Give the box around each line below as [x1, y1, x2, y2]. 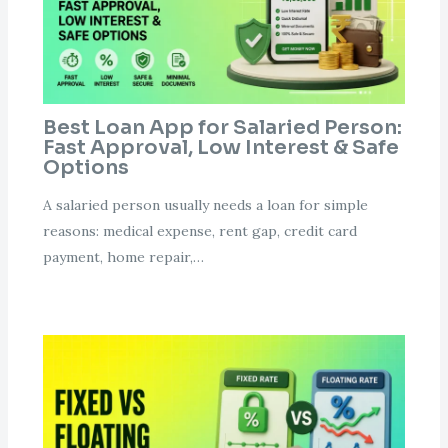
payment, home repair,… [42, 248, 204, 267]
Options [42, 155, 129, 181]
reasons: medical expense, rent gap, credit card [42, 222, 357, 241]
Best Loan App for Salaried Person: [42, 115, 402, 141]
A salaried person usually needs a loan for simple [42, 196, 368, 215]
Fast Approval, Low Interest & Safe [42, 135, 399, 161]
